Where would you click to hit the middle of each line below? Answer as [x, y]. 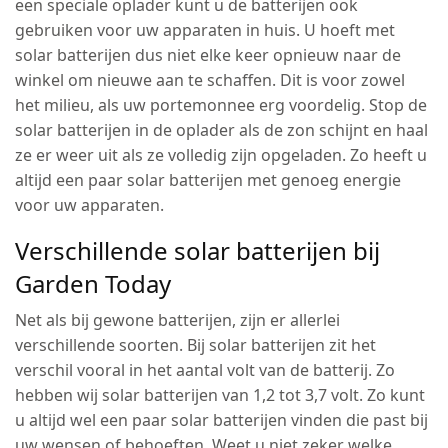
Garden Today [93, 283]
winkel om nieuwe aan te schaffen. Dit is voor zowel [210, 79]
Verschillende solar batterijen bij [197, 250]
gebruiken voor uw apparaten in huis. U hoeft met [205, 29]
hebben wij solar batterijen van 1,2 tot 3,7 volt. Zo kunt [220, 394]
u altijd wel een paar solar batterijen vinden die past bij [222, 419]
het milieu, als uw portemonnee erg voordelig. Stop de [221, 104]
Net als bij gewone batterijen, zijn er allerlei [178, 319]
